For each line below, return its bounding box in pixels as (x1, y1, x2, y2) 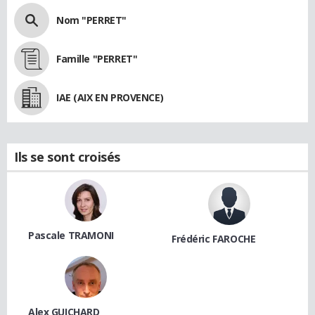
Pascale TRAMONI (28, 229, 114, 243)
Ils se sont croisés (14, 148, 121, 166)
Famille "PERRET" (56, 52, 138, 66)
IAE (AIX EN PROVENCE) (56, 91, 164, 105)
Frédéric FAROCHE (172, 232, 256, 246)
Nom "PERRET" (56, 13, 127, 27)
